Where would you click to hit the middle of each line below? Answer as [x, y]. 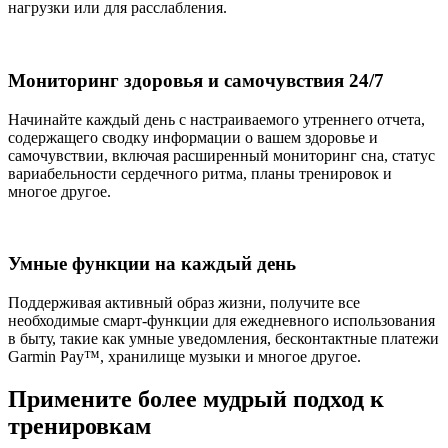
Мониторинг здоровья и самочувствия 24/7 [196, 80]
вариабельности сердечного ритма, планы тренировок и [200, 173]
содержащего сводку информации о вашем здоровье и [193, 137]
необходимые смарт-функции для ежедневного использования [221, 321]
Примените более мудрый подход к [196, 399]
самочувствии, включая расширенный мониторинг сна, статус [221, 155]
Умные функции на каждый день [152, 264]
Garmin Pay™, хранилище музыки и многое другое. [184, 357]
